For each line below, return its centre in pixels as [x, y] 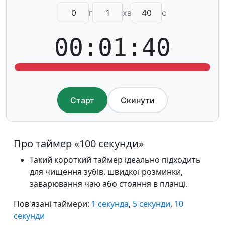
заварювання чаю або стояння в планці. [109, 184]
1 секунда [110, 204]
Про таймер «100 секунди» [79, 143]
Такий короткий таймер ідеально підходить [115, 159]
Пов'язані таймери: [52, 204]
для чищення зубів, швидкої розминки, [106, 172]
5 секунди [151, 204]
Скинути [138, 100]
